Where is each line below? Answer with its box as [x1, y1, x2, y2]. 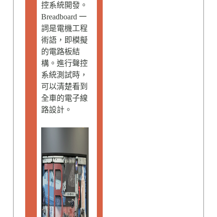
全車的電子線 [41, 94, 88, 102]
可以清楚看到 [41, 82, 88, 91]
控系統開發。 [41, 1, 88, 9]
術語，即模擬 [41, 36, 88, 44]
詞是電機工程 [41, 24, 88, 32]
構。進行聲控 [41, 59, 88, 67]
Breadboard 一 [41, 13, 87, 21]
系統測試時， [41, 71, 88, 79]
